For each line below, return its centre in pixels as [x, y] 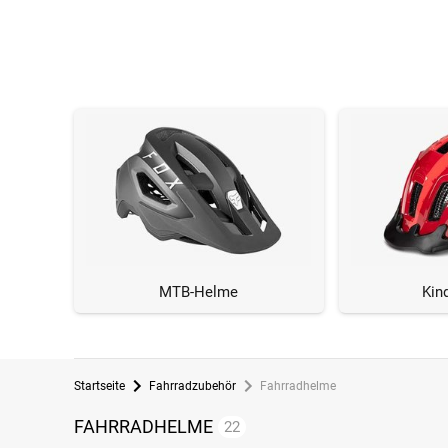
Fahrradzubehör [192, 386]
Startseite [99, 386]
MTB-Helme [199, 292]
